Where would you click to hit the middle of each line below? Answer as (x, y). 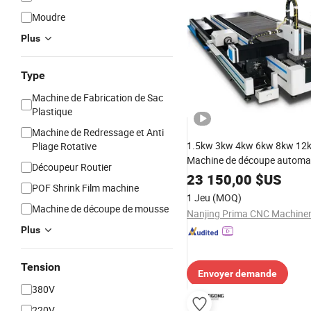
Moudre (49, 17)
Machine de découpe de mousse (100, 209)
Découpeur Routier (72, 167)
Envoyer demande (237, 274)
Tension (41, 267)
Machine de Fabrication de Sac (98, 98)
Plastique (52, 111)
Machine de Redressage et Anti (98, 132)
